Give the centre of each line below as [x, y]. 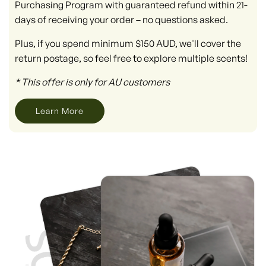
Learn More [60, 110]
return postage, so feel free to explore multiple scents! [131, 58]
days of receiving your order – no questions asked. [121, 19]
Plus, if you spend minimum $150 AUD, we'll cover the [128, 43]
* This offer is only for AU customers [92, 82]
